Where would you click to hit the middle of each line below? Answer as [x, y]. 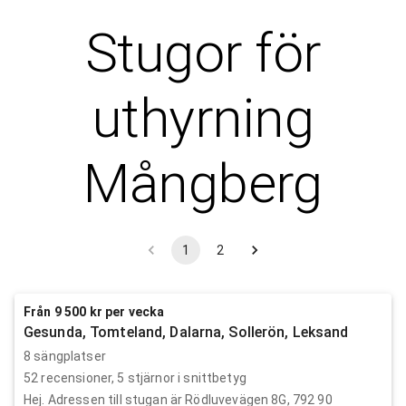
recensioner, [78, 377]
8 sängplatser [65, 356]
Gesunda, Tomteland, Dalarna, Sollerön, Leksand [186, 332]
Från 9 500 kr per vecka [94, 311]
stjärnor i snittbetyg [185, 377]
